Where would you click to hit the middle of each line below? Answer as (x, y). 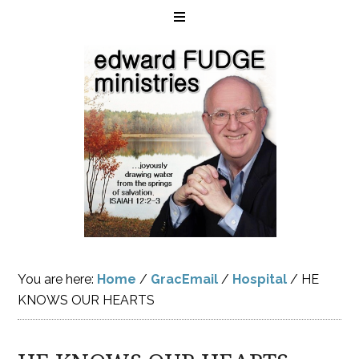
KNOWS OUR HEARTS (87, 300)
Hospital (260, 279)
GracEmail (185, 279)
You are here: (58, 279)
